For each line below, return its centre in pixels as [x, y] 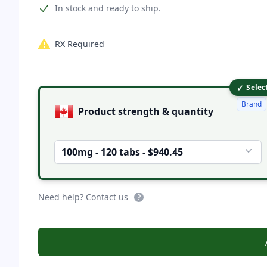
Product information [79, 8]
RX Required [80, 44]
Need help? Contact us [83, 197]
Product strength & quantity [193, 111]
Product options [71, 89]
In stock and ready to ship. [108, 8]
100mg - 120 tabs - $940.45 [122, 152]
